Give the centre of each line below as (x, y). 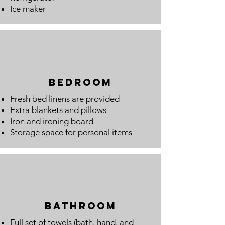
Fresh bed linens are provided (65, 99)
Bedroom (80, 82)
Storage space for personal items (71, 132)
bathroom (80, 206)
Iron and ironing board (52, 121)
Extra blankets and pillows (58, 110)
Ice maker (28, 9)
